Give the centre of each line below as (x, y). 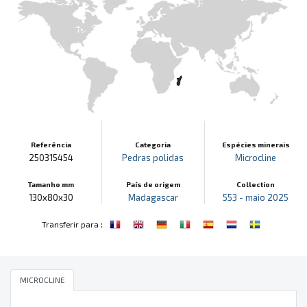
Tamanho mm (51, 184)
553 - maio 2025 (256, 197)
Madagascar (153, 197)
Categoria (153, 144)
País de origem (153, 184)
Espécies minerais (256, 144)
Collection (256, 184)
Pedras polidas (153, 157)
